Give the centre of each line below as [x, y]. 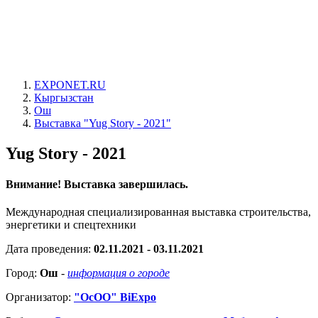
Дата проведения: [50, 249]
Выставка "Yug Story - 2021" [103, 123]
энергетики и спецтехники [71, 225]
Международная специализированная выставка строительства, [158, 212]
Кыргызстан [64, 98]
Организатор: [40, 297]
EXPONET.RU [70, 85]
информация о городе [119, 273]
